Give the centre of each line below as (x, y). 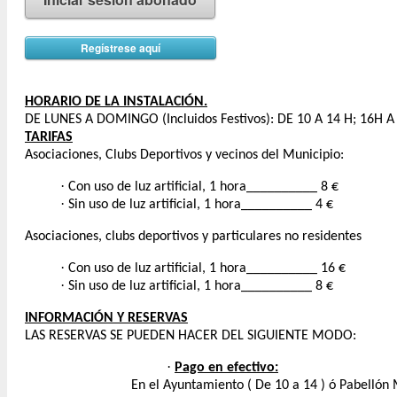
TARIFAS (49, 138)
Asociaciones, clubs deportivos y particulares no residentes (193, 237)
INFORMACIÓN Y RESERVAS (106, 319)
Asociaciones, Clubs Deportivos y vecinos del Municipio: (184, 156)
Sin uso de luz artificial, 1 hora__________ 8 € (201, 287)
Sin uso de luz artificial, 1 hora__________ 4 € (201, 205)
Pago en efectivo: (226, 368)
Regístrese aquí (121, 48)
